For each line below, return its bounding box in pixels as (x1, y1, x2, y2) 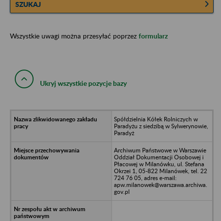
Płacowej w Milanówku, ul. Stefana (113, 160, 204, 168)
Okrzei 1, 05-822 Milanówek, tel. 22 (113, 167, 207, 175)
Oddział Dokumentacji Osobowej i (113, 153, 204, 161)
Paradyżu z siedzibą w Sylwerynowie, (113, 122, 208, 130)
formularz (139, 31, 168, 40)
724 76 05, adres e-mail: (113, 174, 177, 182)
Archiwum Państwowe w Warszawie (113, 146, 206, 154)
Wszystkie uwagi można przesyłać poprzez (10, 31, 139, 40)
